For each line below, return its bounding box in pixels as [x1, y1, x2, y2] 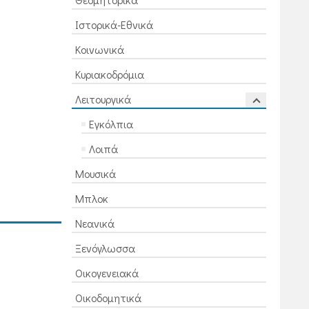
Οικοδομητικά [74, 290, 141, 305]
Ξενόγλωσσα [74, 241, 135, 255]
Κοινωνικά [74, 42, 124, 57]
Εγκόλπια [88, 117, 133, 131]
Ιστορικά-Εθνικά [74, 17, 153, 32]
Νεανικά [74, 216, 114, 230]
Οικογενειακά [74, 266, 139, 280]
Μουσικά [74, 166, 116, 181]
